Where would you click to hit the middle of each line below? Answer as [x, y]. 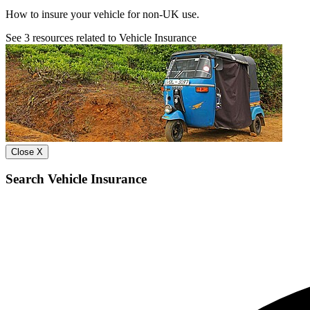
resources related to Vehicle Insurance [113, 37]
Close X [27, 152]
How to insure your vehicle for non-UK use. [102, 14]
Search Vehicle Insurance [76, 179]
